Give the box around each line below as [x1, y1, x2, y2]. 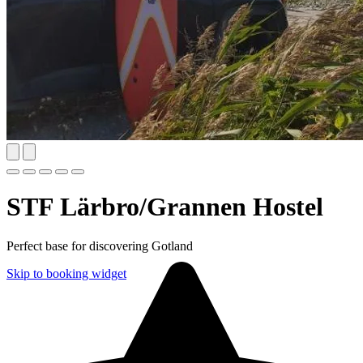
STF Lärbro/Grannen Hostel [6, 192, 323, 222]
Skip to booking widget [6, 267, 126, 281]
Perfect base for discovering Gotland [6, 239, 193, 254]
